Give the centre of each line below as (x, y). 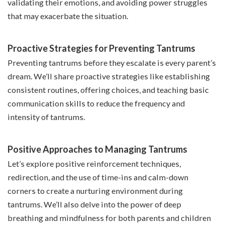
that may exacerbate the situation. (68, 16)
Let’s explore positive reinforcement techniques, (94, 164)
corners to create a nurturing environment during (95, 191)
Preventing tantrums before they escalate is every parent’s (112, 63)
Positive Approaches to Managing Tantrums (97, 149)
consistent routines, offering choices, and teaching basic (108, 90)
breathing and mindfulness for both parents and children (109, 218)
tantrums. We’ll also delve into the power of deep (94, 204)
